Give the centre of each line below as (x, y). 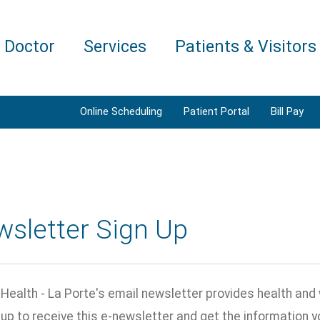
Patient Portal (216, 111)
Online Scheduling (121, 111)
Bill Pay (287, 111)
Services (115, 47)
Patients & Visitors (246, 47)
